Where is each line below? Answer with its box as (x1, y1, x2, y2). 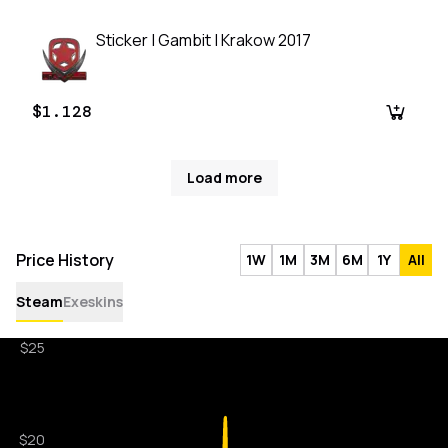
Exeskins (63, 292, 123, 312)
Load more (186, 168, 262, 188)
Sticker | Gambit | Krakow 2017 (96, 29, 311, 52)
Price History (16, 249, 114, 272)
